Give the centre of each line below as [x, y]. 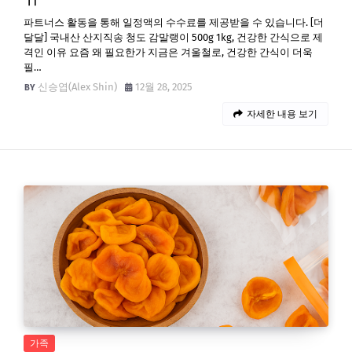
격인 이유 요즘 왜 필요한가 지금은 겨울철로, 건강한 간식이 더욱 [168, 52]
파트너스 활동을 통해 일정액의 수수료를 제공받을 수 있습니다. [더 [174, 22]
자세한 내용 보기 [282, 114]
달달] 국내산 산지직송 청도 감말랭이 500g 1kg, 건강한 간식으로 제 [173, 37]
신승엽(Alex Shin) [77, 87]
